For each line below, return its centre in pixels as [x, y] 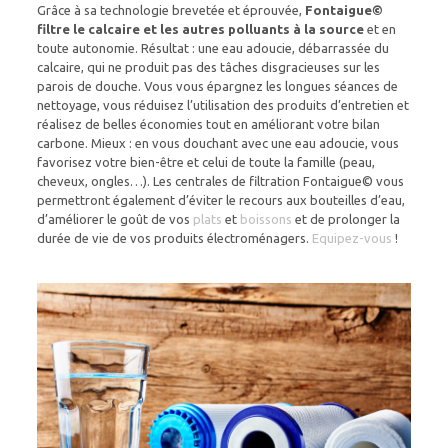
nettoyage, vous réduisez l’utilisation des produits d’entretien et [222, 104]
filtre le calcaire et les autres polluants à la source [200, 28]
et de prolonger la [345, 218]
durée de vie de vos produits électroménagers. [174, 237]
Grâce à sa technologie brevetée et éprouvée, [170, 9]
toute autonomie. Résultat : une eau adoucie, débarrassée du [212, 47]
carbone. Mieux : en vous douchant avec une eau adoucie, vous [217, 142]
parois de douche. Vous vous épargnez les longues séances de [217, 85]
